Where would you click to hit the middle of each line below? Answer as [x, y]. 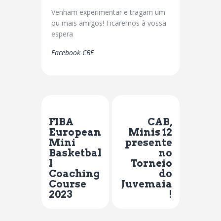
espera [62, 34]
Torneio [151, 164]
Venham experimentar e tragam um [108, 12]
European [75, 132]
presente [148, 143]
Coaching [74, 174]
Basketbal [75, 153]
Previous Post [76, 109]
